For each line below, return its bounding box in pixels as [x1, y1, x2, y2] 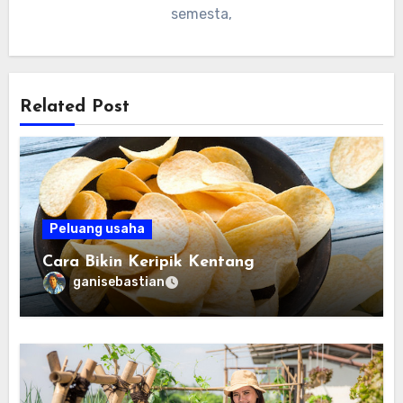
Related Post [20, 98, 130, 117]
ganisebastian [73, 274, 166, 291]
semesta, [171, 4, 232, 22]
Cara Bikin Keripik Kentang [42, 253, 255, 271]
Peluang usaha [49, 220, 146, 237]
